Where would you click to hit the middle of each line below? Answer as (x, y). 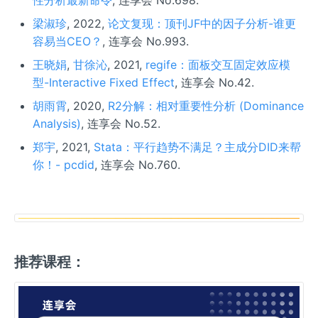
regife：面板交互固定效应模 (218, 64)
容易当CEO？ (67, 41)
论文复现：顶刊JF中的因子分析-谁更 (202, 23)
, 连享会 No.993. (145, 41)
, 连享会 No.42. (214, 82)
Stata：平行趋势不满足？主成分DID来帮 (197, 147)
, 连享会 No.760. (137, 164)
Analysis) (56, 123)
